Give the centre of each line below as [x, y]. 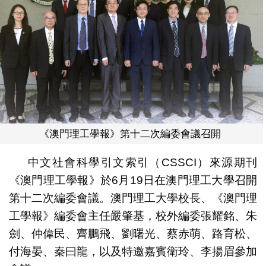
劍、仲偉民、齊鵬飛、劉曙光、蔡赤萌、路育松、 [133, 234]
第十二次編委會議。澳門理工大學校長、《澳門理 [133, 198]
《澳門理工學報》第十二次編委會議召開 [130, 134]
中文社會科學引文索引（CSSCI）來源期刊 [142, 163]
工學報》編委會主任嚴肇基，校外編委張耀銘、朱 [133, 216]
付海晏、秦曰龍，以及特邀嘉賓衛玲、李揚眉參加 [133, 252]
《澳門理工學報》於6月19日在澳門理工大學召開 [133, 180]
